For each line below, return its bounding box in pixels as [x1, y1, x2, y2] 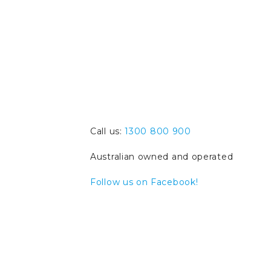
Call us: [90, 126, 125, 137]
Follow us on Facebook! [90, 177, 198, 188]
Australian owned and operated [90, 151, 233, 162]
